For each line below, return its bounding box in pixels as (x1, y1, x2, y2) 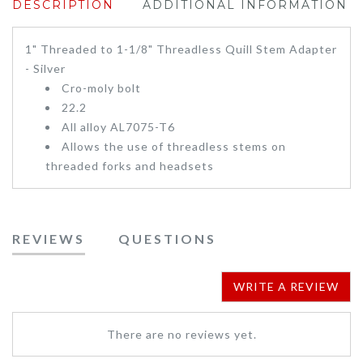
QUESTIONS (117, 231, 216, 247)
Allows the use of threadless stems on (62, 139, 286, 154)
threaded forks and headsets (45, 159, 214, 173)
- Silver (25, 62, 66, 76)
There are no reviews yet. (106, 327, 257, 342)
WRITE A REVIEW (233, 280, 339, 294)
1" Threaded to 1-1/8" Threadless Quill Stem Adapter (25, 42, 337, 57)
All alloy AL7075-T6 (62, 120, 175, 135)
